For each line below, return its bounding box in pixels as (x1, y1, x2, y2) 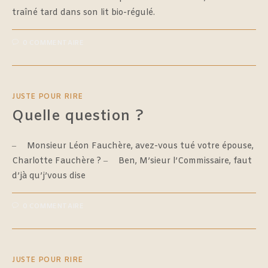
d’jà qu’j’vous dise (12, 170, 86, 182)
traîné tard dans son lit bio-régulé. (12, 7, 155, 19)
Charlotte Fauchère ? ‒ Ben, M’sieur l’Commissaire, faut (12, 155, 252, 167)
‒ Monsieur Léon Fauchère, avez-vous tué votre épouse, (12, 140, 254, 152)
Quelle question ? (12, 106, 144, 126)
